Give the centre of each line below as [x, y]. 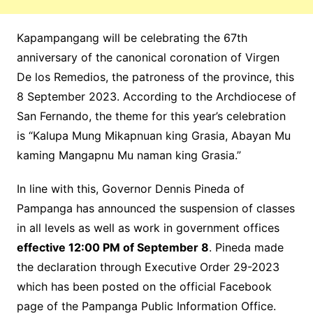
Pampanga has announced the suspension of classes [155, 209]
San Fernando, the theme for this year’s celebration [151, 116]
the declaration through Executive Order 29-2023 [148, 267]
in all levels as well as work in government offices [148, 228]
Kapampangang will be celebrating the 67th [132, 38]
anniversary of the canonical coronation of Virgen [148, 58]
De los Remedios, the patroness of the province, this [155, 77]
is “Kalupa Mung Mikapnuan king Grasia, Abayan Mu [153, 136]
